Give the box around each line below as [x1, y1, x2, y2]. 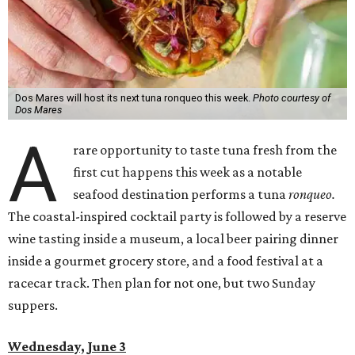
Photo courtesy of [252, 92, 330, 105]
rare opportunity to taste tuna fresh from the [73, 142, 338, 158]
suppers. [8, 297, 58, 314]
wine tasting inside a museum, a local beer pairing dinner [8, 231, 338, 247]
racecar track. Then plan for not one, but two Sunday [8, 275, 315, 292]
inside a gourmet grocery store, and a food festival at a [8, 253, 323, 269]
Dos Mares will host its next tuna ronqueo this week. [14, 92, 253, 105]
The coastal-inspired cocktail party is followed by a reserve [8, 208, 346, 225]
